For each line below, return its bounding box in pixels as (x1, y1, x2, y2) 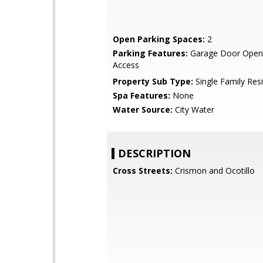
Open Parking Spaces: (113, 33, 205, 45)
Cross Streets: (113, 165, 173, 176)
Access (113, 59, 139, 70)
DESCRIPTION (118, 146, 191, 160)
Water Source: (113, 104, 173, 115)
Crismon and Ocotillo (173, 165, 255, 176)
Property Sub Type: (113, 76, 193, 87)
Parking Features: (113, 48, 188, 59)
